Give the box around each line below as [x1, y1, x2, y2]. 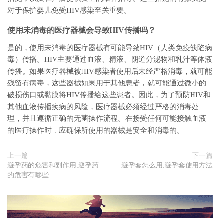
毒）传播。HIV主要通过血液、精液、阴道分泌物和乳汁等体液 [7, 55, 212, 63]
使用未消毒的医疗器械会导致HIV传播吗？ [7, 26, 156, 34]
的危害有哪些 [7, 171, 49, 179]
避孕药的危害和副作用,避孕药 [7, 161, 99, 169]
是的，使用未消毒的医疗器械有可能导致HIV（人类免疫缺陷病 [7, 43, 212, 52]
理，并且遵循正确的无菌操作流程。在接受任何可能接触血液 [7, 114, 206, 122]
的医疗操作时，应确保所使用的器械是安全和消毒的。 [7, 126, 184, 134]
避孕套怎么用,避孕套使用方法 [121, 161, 213, 169]
